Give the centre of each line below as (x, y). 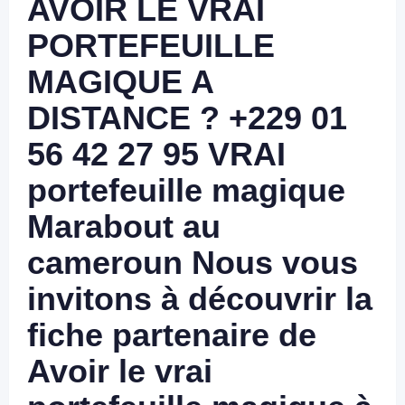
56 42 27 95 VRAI (156, 154)
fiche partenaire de (172, 335)
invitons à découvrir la (200, 299)
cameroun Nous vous (193, 263)
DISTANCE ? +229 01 (187, 118)
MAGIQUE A (120, 82)
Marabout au (124, 226)
